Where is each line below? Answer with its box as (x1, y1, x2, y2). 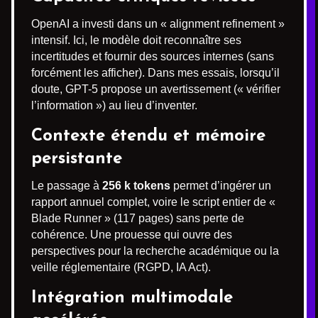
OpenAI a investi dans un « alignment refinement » (31, 18, 285, 30)
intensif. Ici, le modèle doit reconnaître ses (31, 34, 241, 46)
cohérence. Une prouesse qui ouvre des (31, 229, 232, 241)
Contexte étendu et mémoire (31, 128, 265, 145)
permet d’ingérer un (170, 180, 271, 192)
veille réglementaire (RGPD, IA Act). (31, 261, 211, 273)
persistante (31, 150, 122, 168)
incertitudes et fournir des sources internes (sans (31, 50, 274, 62)
